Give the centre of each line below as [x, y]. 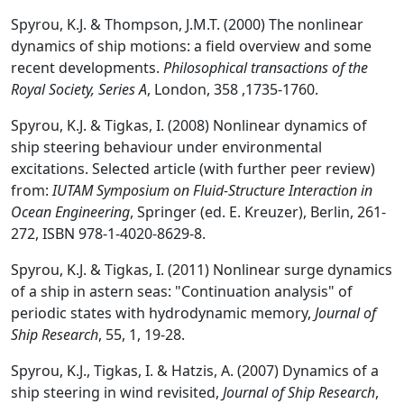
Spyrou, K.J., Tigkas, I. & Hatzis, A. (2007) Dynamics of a [195, 370]
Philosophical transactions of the [266, 67]
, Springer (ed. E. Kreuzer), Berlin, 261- [258, 211]
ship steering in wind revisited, [117, 392]
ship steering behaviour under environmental [166, 147]
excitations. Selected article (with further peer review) [193, 168]
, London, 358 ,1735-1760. [233, 89]
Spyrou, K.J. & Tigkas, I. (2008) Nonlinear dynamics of [189, 125]
